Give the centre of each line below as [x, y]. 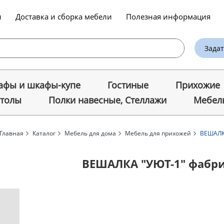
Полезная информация [168, 17]
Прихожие [197, 85]
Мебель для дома [90, 133]
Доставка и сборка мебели [64, 17]
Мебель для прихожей [158, 133]
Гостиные [128, 85]
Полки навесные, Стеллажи [107, 100]
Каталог [44, 133]
